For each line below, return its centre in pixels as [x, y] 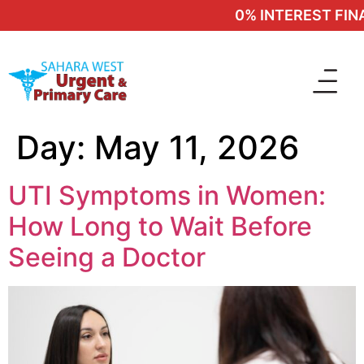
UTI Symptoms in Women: [167, 195]
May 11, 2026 [197, 147]
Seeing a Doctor [107, 257]
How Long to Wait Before [160, 226]
